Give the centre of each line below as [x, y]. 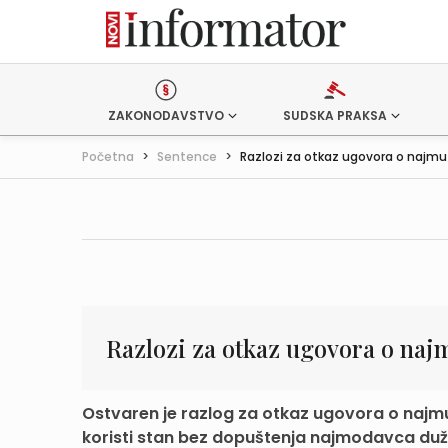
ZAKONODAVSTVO [166, 115]
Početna [108, 156]
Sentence [187, 156]
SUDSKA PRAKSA [334, 115]
